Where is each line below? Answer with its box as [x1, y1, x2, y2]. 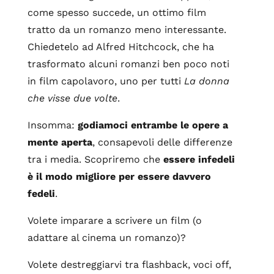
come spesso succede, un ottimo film [27, 7, 206, 18]
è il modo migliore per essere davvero [27, 171, 211, 182]
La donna [183, 75, 229, 87]
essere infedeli [163, 154, 235, 165]
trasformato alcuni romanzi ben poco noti [27, 58, 229, 70]
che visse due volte [27, 92, 117, 104]
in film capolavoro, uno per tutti [27, 75, 184, 87]
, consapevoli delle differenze [92, 136, 232, 148]
